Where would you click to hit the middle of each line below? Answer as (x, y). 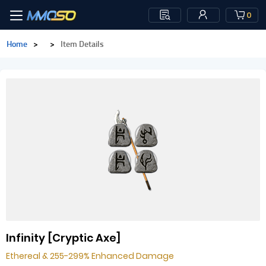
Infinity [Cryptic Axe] (63, 238)
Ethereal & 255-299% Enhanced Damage (90, 256)
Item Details (82, 44)
